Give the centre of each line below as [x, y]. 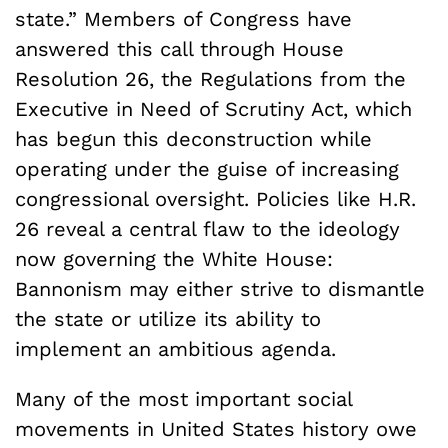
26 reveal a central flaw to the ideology [207, 228]
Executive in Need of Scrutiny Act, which [213, 108]
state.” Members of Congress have [183, 18]
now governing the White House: [174, 258]
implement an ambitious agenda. [175, 348]
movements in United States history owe [216, 428]
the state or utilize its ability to [168, 318]
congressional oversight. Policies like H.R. [215, 198]
